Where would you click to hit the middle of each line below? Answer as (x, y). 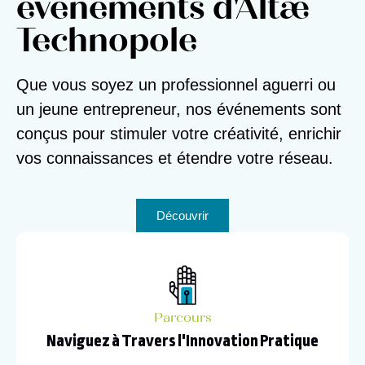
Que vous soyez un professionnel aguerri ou (176, 85)
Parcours (182, 319)
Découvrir (182, 216)
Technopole (107, 44)
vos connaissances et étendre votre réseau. (175, 158)
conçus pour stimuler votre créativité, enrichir (179, 134)
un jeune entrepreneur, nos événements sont (179, 110)
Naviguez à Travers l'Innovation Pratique (182, 341)
